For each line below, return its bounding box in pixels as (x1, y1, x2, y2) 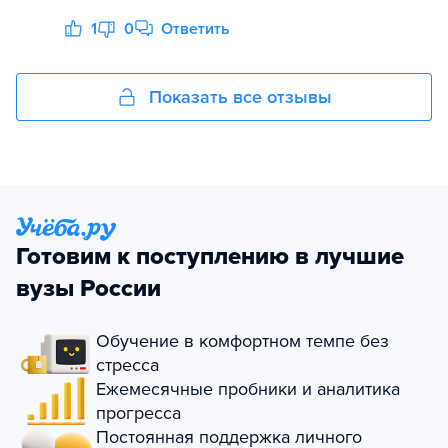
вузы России (16, 274, 161, 303)
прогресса (96, 402, 181, 424)
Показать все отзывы (148, 86, 332, 108)
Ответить (161, 19, 230, 39)
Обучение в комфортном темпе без (96, 330, 389, 352)
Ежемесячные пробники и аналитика (96, 378, 400, 400)
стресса (96, 354, 159, 376)
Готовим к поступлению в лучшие (16, 242, 404, 271)
